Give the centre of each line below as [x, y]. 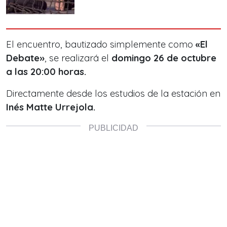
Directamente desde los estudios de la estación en [113, 94]
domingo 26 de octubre [164, 58]
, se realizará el [78, 58]
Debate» [25, 58]
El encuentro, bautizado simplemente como [101, 45]
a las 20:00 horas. [46, 72]
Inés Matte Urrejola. [51, 107]
